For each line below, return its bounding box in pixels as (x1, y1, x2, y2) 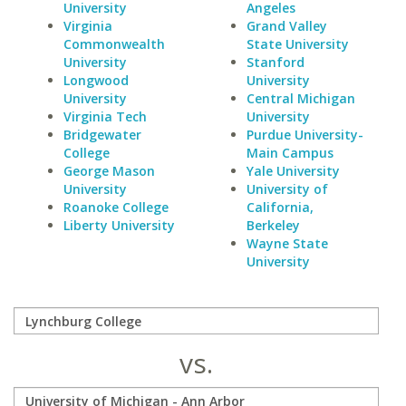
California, (246, 198, 314, 216)
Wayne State (246, 235, 328, 252)
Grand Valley (246, 17, 327, 34)
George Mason (63, 162, 155, 179)
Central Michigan (246, 90, 355, 107)
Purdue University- (246, 126, 363, 143)
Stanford (246, 53, 304, 71)
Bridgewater (63, 126, 141, 143)
